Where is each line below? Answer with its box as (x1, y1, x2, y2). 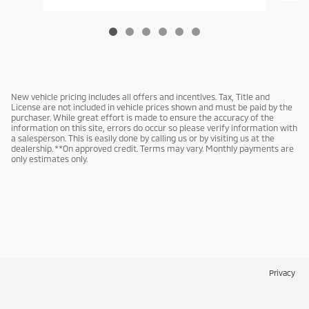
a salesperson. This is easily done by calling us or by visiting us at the (11, 133, 275, 143)
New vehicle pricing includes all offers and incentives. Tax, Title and (11, 92, 270, 102)
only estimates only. (11, 154, 88, 164)
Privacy (269, 268, 295, 278)
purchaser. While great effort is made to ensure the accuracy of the (11, 112, 274, 123)
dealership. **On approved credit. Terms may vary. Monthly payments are (11, 143, 294, 154)
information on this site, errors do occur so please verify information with (11, 123, 297, 133)
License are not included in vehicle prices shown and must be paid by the (11, 102, 292, 112)
